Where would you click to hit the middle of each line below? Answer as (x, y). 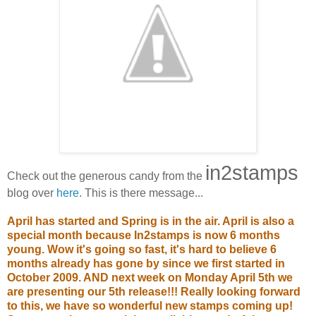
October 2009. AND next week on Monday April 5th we (150, 277)
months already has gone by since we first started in (146, 263)
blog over (32, 193)
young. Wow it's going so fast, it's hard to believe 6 (142, 249)
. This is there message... (141, 193)
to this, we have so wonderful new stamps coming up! (150, 305)
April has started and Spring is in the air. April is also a (151, 221)
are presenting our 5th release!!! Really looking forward (154, 291)
